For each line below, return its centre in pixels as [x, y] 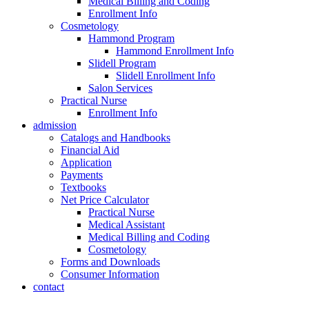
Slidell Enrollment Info [166, 76]
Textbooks [83, 187]
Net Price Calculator [105, 200]
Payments [82, 175]
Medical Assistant [127, 225]
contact [49, 287]
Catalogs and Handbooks [116, 138]
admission [55, 125]
